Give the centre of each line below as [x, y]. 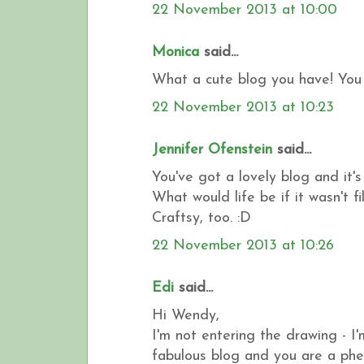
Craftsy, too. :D [201, 218]
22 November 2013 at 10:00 [245, 10]
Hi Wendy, [186, 315]
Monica [175, 52]
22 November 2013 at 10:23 [243, 107]
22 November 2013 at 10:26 [243, 245]
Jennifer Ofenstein [212, 149]
